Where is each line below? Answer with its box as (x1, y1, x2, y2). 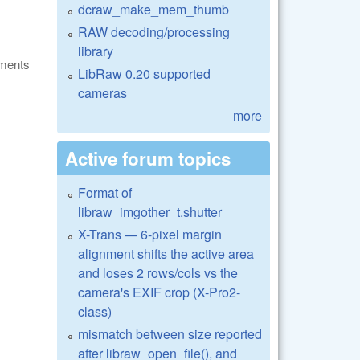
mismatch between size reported (78, 324, 262, 343)
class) (78, 301, 112, 321)
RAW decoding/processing (78, 22, 230, 41)
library (78, 41, 113, 60)
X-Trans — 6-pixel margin (78, 224, 222, 243)
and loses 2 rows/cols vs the (78, 263, 238, 282)
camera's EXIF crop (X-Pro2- (78, 282, 240, 301)
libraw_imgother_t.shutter (78, 202, 222, 221)
